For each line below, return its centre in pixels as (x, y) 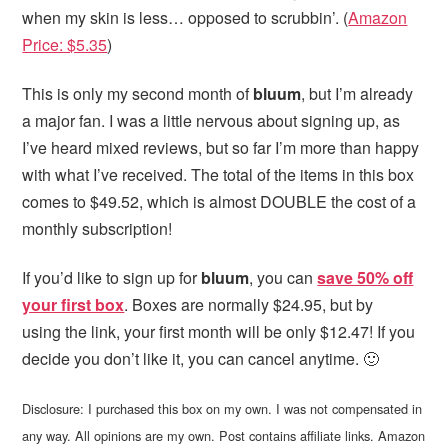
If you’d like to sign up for (112, 277)
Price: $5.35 (65, 45)
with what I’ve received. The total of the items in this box (218, 174)
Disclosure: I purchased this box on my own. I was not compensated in (222, 408)
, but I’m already (357, 93)
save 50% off (365, 277)
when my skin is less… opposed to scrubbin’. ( (185, 18)
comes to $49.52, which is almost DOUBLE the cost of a (219, 201)
